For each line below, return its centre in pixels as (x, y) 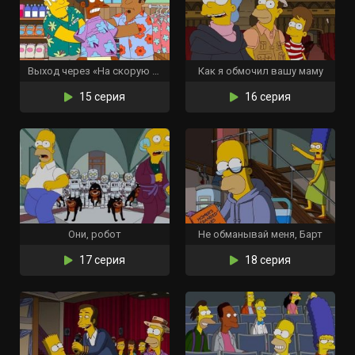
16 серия (267, 97)
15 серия (101, 97)
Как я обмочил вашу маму (260, 71)
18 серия (267, 260)
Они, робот (95, 234)
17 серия (101, 260)
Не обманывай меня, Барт (260, 234)
